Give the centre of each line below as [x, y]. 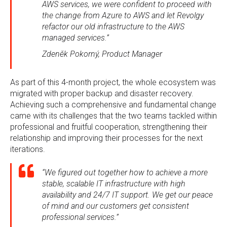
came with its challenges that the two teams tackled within [113, 116]
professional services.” [80, 217]
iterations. [28, 149]
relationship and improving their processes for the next [106, 138]
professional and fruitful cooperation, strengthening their [109, 127]
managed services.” [75, 38]
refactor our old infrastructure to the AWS [113, 27]
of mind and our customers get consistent [116, 206]
